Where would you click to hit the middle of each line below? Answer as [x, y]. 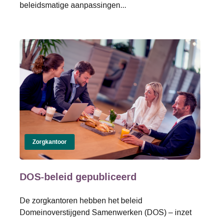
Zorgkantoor [50, 142]
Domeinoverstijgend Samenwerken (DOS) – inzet [106, 212]
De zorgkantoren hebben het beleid [81, 200]
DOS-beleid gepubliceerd [78, 177]
